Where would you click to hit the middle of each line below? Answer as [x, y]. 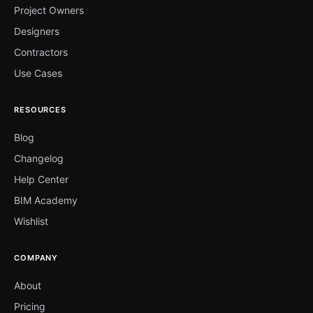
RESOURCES [40, 110]
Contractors [41, 52]
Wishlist [31, 221]
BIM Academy [46, 201]
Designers [37, 31]
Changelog [39, 159]
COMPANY [36, 258]
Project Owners [49, 10]
